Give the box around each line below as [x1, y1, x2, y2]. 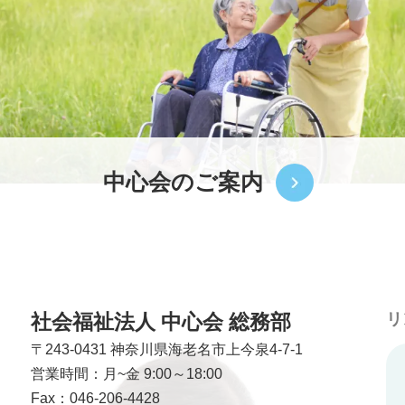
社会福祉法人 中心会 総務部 [30, 309, 291, 334]
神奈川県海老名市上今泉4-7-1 [109, 341, 303, 357]
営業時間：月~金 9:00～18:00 [30, 365, 222, 381]
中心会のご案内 [103, 169, 264, 195]
